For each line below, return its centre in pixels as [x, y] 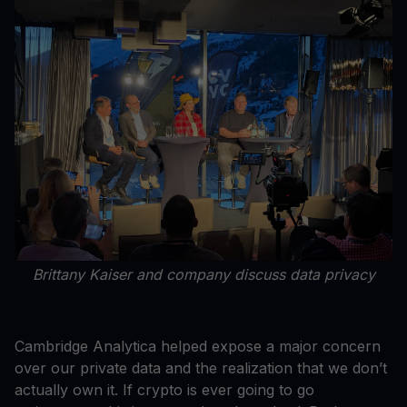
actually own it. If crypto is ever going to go [164, 390]
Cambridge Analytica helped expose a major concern [198, 347]
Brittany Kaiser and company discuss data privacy [203, 275]
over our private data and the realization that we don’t [201, 368]
